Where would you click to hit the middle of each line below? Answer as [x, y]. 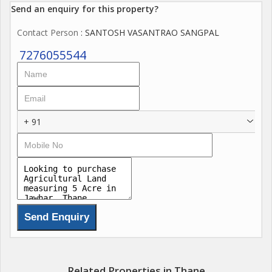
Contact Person [48, 32]
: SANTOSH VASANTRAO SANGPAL [149, 32]
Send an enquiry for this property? [85, 8]
